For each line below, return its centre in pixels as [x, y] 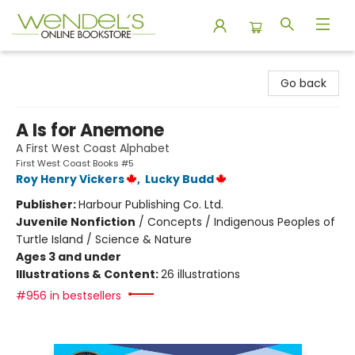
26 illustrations [200, 274]
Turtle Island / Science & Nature [104, 239]
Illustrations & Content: [88, 274]
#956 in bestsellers [69, 296]
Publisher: [47, 204]
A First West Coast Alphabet [93, 148]
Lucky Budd [179, 179]
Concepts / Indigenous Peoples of [241, 222]
